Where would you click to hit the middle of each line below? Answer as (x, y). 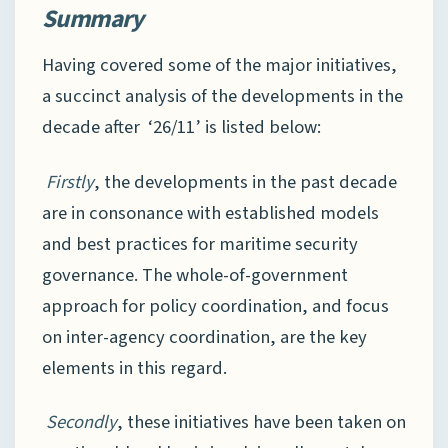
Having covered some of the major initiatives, (219, 65)
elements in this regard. (134, 367)
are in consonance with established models (210, 212)
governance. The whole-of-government (195, 274)
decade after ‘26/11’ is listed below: (181, 127)
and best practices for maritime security (200, 243)
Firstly (70, 181)
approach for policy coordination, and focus (215, 305)
